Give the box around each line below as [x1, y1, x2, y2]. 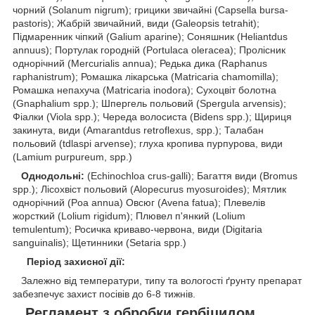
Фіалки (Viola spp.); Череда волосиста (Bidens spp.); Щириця [13, 110, 292, 122]
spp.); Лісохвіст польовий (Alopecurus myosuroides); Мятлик [13, 183, 286, 195]
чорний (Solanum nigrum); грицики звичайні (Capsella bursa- [13, 4, 288, 15]
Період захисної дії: [27, 255, 125, 267]
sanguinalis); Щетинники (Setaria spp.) [13, 236, 186, 248]
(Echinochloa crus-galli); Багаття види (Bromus [84, 169, 297, 181]
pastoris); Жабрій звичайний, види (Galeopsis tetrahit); [13, 17, 259, 29]
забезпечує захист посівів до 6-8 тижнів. [13, 288, 195, 300]
